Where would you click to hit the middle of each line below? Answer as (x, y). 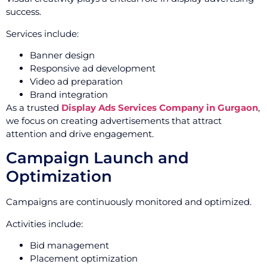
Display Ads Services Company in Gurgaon (160, 108)
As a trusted (34, 108)
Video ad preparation (76, 82)
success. (24, 12)
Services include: (42, 33)
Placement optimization (84, 259)
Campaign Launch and (97, 158)
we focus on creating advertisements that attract (114, 121)
